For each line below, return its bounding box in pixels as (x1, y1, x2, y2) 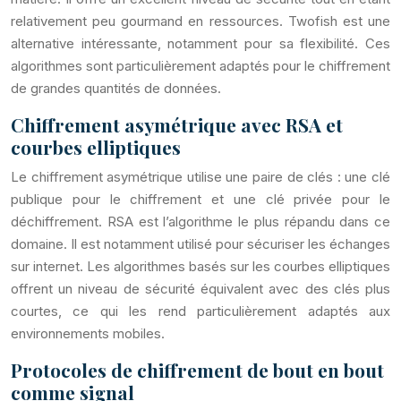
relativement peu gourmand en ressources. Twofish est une (11, 13, 390, 30)
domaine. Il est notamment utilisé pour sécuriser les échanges (11, 235, 390, 252)
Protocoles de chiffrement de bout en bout (11, 357, 384, 382)
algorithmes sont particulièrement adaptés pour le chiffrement (11, 57, 390, 74)
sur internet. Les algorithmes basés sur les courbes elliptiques (11, 258, 390, 275)
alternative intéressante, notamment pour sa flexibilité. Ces (11, 35, 390, 52)
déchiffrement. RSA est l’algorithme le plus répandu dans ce (11, 213, 390, 230)
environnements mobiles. (11, 325, 165, 342)
